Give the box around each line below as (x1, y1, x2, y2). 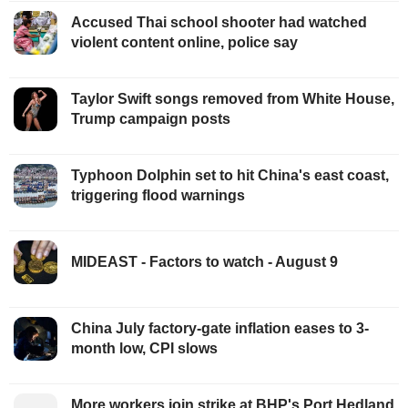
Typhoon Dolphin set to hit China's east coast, (71, 168, 389, 184)
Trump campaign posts (71, 111, 230, 127)
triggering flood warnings (71, 188, 245, 204)
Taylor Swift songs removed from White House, (71, 91, 394, 107)
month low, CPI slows (71, 341, 218, 357)
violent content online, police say (71, 35, 298, 51)
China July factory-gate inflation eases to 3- (71, 321, 369, 337)
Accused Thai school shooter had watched (71, 15, 367, 31)
